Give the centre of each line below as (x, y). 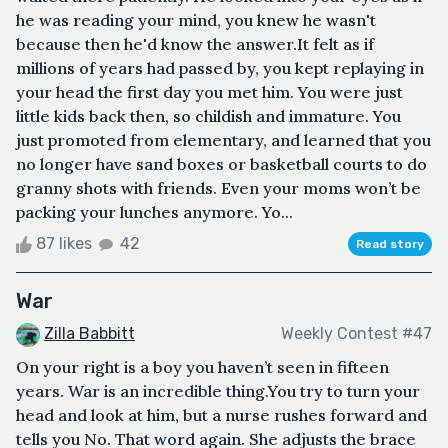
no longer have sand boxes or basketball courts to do (221, 163)
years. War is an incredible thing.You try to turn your (218, 390)
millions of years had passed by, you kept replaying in (220, 67)
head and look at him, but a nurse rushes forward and (221, 414)
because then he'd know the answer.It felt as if (195, 43)
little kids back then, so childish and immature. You (208, 115)
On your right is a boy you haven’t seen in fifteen (202, 366)
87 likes (64, 243)
